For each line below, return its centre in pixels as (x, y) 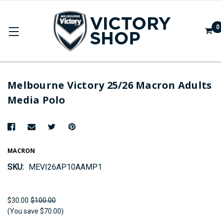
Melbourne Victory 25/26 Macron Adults (110, 85)
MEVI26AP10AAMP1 (65, 167)
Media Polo (37, 100)
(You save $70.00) (36, 211)
